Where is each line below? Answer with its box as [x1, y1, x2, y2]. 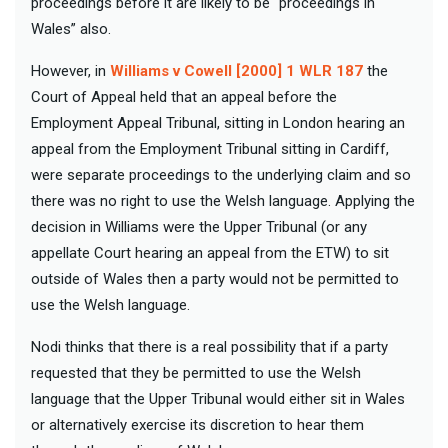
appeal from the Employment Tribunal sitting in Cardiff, [31, 139, 389, 158]
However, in [31, 61, 110, 80]
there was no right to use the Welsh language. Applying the [31, 191, 415, 210]
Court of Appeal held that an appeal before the [31, 87, 337, 106]
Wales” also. [31, 19, 115, 38]
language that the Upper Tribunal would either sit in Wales [31, 389, 405, 408]
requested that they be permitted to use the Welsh [31, 363, 361, 382]
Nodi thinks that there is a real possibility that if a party [31, 337, 388, 356]
